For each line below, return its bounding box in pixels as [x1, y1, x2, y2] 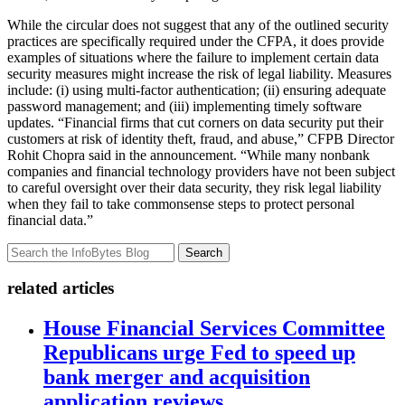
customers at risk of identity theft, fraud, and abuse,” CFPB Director [7, 130, 394, 146]
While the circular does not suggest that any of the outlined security [7, 16, 389, 33]
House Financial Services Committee [43, 316, 385, 341]
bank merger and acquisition [43, 365, 310, 390]
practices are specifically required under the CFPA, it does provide [7, 33, 384, 49]
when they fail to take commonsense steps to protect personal [7, 195, 354, 212]
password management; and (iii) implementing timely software [7, 98, 362, 114]
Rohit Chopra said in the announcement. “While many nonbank [7, 146, 370, 163]
